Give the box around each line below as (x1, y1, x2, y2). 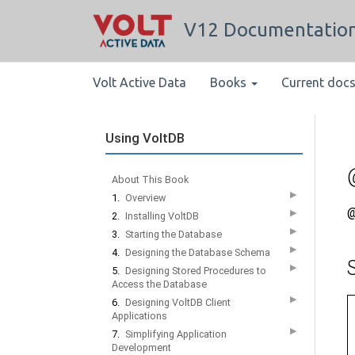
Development (112, 342, 171, 353)
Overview (125, 192, 166, 204)
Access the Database (112, 278, 207, 290)
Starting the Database (125, 228, 222, 240)
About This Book (112, 174, 189, 185)
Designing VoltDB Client (125, 296, 231, 308)
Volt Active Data (93, 75, 186, 90)
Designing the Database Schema (125, 246, 270, 258)
